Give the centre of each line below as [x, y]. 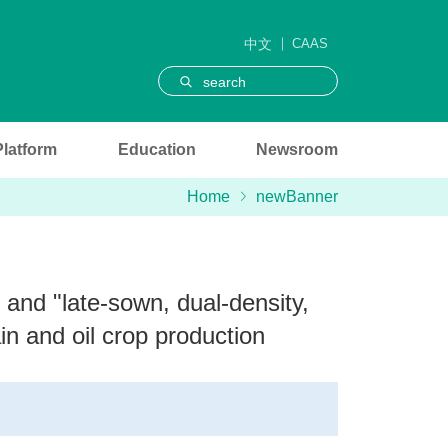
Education [156, 149]
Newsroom [297, 149]
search [224, 82]
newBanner [297, 196]
